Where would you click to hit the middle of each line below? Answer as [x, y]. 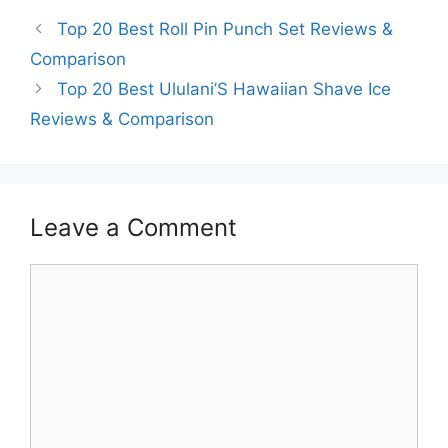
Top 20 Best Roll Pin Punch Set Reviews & [225, 28]
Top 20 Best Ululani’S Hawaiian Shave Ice [224, 88]
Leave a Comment [133, 227]
